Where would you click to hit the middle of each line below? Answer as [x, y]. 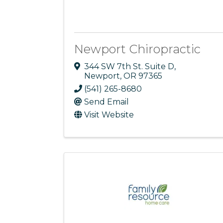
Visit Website [109, 115]
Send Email [107, 102]
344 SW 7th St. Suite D [129, 67]
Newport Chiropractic [137, 49]
